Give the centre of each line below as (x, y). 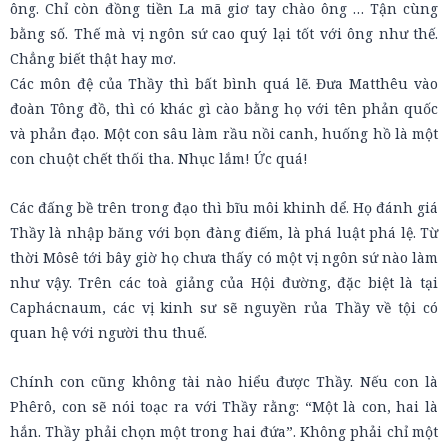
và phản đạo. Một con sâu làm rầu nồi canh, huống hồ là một (224, 133)
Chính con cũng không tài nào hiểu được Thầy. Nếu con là (224, 381)
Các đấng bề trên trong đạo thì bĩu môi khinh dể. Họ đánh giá (224, 207)
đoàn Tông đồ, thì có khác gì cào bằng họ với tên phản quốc (224, 108)
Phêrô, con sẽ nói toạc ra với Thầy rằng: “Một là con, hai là (224, 406)
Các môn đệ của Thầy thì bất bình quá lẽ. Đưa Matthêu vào (224, 83)
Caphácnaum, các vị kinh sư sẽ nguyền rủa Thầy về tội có (224, 307)
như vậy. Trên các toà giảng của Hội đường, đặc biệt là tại (224, 282)
